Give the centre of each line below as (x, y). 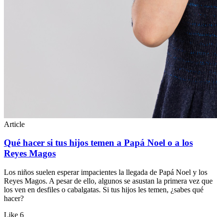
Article (14, 124)
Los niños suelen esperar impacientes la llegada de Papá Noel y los (106, 172)
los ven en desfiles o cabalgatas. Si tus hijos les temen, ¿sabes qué (104, 189)
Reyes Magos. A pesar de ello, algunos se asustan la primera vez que (108, 181)
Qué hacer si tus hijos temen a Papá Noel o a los (98, 143)
